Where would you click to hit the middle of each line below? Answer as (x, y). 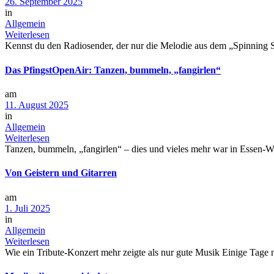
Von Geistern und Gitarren (61, 173)
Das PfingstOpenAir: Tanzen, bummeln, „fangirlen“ (113, 70)
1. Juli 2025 (28, 208)
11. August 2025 (37, 105)
